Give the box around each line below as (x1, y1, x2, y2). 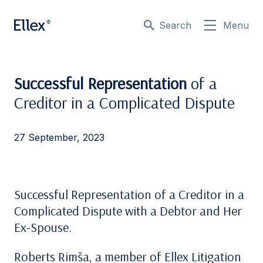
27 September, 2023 (14, 131, 104, 143)
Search (159, 19, 191, 31)
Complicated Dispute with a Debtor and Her (14, 203, 242, 219)
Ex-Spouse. (14, 219, 72, 235)
